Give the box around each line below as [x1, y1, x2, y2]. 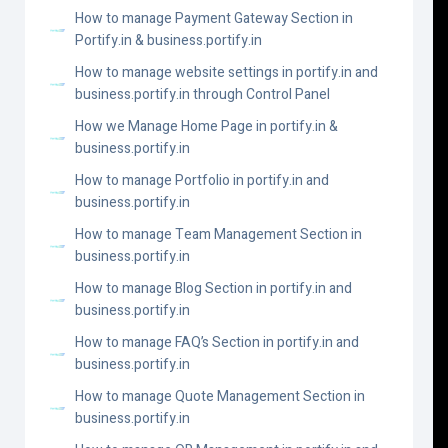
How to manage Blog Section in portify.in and [75, 278, 352, 299]
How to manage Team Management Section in [75, 224, 362, 245]
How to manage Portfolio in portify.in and [75, 170, 329, 191]
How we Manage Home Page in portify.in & [75, 116, 338, 137]
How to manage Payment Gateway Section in [75, 8, 353, 29]
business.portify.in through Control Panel [75, 84, 330, 105]
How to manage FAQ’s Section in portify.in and [75, 332, 359, 353]
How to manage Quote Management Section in [75, 386, 365, 407]
